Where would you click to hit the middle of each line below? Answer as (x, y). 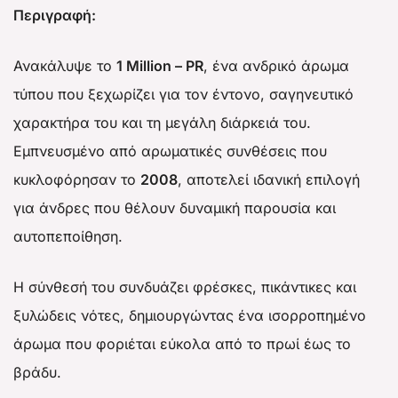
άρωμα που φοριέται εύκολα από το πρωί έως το (182, 344)
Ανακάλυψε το (65, 66)
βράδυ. (37, 372)
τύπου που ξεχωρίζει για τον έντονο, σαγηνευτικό (183, 94)
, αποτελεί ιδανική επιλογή (269, 179)
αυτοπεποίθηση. (68, 236)
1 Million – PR (160, 66)
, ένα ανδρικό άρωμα (276, 66)
